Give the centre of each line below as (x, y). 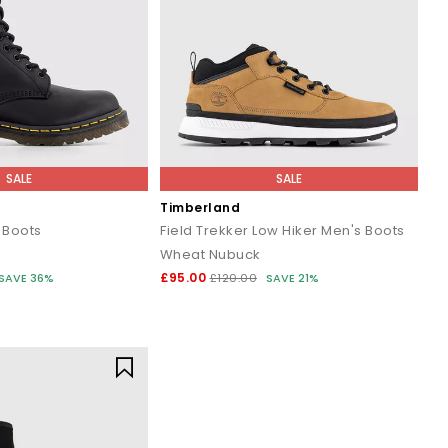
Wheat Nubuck (210, 254)
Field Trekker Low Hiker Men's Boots (282, 230)
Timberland (200, 207)
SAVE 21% (292, 277)
